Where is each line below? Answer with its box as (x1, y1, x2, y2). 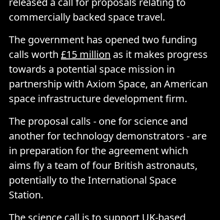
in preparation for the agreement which (9, 143, 188, 157)
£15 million (61, 47, 110, 61)
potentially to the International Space (9, 173, 176, 187)
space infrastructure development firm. (9, 91, 187, 105)
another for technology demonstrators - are (9, 129, 207, 142)
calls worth (9, 47, 61, 61)
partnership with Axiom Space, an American (9, 77, 208, 90)
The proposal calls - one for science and (9, 114, 188, 128)
